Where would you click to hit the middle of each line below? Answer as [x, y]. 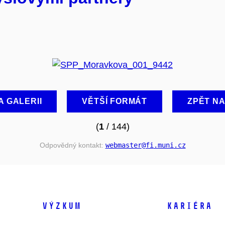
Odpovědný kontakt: [72, 145]
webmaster [123, 145]
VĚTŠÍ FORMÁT [115, 101]
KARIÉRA [189, 206]
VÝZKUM [61, 206]
